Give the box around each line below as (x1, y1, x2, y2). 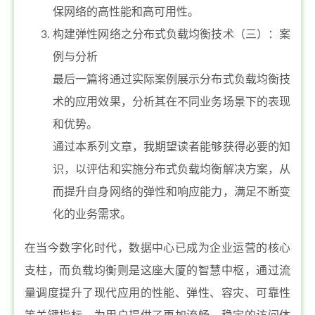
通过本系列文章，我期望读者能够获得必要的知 (53, 141, 290, 153)
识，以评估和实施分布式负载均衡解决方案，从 (53, 164, 290, 175)
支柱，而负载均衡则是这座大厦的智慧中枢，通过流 (25, 265, 290, 276)
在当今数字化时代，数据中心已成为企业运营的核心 (25, 243, 290, 254)
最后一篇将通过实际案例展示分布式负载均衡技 (53, 74, 290, 85)
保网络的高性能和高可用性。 (53, 6, 199, 18)
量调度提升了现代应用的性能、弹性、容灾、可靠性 (25, 288, 290, 299)
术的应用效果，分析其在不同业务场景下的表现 (53, 96, 290, 108)
